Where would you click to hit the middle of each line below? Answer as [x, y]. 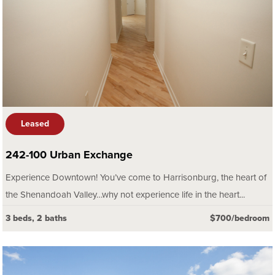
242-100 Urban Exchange [69, 154]
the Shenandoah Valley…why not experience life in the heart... [125, 194]
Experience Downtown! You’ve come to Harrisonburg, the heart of [136, 177]
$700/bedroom [240, 218]
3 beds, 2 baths [36, 218]
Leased [35, 123]
